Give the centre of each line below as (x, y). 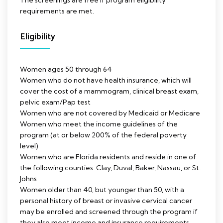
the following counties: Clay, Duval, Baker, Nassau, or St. (110, 168)
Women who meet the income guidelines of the (99, 124)
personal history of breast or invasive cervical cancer (106, 201)
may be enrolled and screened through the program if (109, 212)
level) (29, 146)
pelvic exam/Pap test (55, 102)
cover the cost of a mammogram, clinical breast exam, (109, 91)
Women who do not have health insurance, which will (106, 80)
